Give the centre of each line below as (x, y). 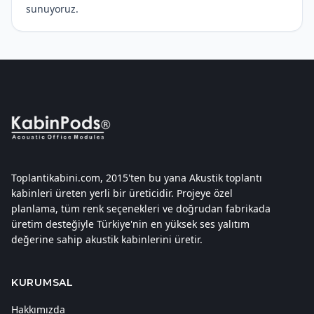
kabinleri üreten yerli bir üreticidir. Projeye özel (122, 205)
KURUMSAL (42, 294)
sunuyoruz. (52, 21)
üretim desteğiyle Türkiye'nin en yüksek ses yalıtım (130, 236)
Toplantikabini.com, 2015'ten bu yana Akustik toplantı (137, 190)
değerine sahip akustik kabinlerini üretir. (107, 251)
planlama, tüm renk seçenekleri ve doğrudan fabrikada (141, 220)
